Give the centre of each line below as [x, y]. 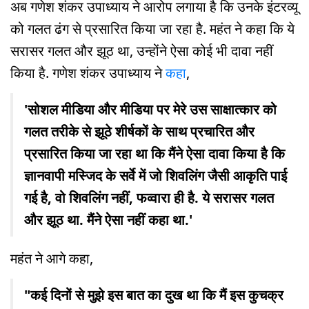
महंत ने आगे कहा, [52, 259]
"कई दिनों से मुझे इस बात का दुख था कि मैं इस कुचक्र [154, 295]
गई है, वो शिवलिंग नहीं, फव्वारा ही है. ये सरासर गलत [149, 198]
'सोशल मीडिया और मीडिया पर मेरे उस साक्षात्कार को [150, 110]
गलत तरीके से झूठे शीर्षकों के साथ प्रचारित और [139, 132]
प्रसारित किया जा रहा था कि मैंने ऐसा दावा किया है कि [154, 154]
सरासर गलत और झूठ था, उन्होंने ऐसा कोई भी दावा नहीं [142, 51]
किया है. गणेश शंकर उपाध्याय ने [88, 73]
